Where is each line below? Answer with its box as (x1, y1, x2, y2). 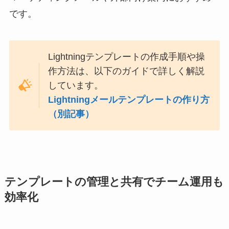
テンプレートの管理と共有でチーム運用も (4, 175, 224, 188)
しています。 (48, 80, 104, 90)
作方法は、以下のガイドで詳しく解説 (48, 65, 205, 76)
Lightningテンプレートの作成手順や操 (48, 51, 205, 62)
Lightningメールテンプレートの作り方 (48, 94, 210, 105)
